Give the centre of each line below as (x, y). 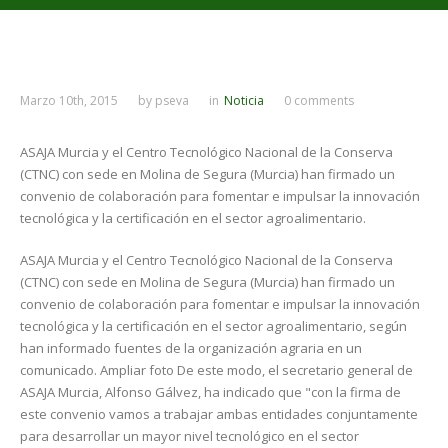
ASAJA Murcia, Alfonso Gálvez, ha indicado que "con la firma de (210, 392)
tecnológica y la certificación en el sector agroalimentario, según (213, 326)
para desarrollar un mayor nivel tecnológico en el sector (189, 436)
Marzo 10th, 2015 (69, 100)
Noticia (244, 100)
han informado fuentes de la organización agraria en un (191, 348)
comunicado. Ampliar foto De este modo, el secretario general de (216, 370)
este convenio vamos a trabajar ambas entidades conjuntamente (219, 414)
